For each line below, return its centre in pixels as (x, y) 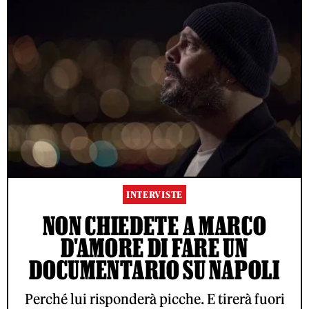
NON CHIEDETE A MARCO (154, 225)
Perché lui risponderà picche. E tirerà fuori (154, 299)
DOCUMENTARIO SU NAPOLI (154, 269)
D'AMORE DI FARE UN (154, 247)
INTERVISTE (154, 195)
